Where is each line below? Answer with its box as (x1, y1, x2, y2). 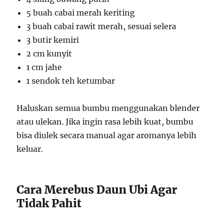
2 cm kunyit (26, 48, 73, 58)
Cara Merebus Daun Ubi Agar (17, 182, 178, 197)
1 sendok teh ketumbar (26, 75, 115, 86)
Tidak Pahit (17, 196, 82, 210)
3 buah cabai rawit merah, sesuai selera (26, 21, 177, 31)
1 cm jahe (26, 62, 62, 72)
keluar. (17, 144, 43, 154)
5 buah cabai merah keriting (26, 7, 135, 18)
